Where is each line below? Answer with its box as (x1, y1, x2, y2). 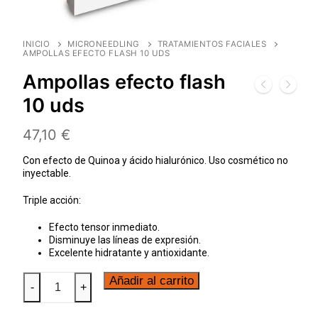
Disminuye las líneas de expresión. (48, 234, 201, 246)
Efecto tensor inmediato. (48, 221, 160, 233)
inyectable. (23, 168, 71, 180)
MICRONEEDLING (67, 38, 140, 49)
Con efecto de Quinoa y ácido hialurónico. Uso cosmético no (23, 155, 288, 167)
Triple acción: (23, 194, 81, 207)
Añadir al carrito (109, 273, 194, 287)
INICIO (23, 38, 50, 49)
